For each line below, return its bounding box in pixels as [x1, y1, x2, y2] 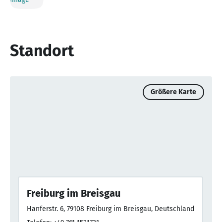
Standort [10, 41, 74, 60]
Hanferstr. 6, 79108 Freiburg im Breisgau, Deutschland [27, 205, 194, 214]
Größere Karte [151, 88, 196, 97]
